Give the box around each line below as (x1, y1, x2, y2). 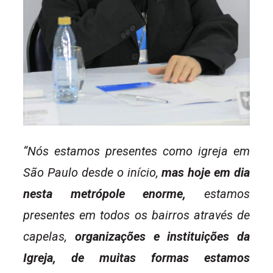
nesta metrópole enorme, (23, 186, 186, 202)
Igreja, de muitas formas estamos (23, 250, 250, 266)
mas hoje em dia (161, 165, 250, 180)
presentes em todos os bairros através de (23, 208, 250, 223)
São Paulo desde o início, (23, 165, 162, 180)
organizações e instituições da (74, 229, 250, 244)
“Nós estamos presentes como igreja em (23, 144, 250, 159)
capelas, (23, 229, 75, 244)
